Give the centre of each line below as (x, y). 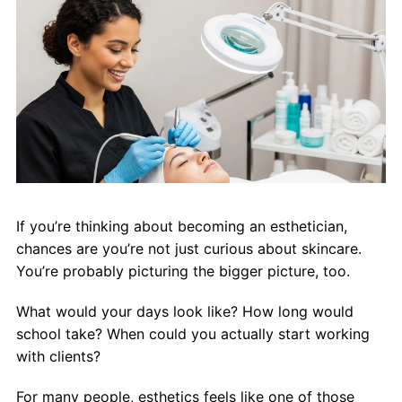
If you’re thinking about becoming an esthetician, (181, 226)
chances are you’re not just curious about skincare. (188, 248)
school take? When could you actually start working (192, 333)
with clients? (58, 356)
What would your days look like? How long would (184, 311)
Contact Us (44, 47)
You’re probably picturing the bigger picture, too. (183, 271)
